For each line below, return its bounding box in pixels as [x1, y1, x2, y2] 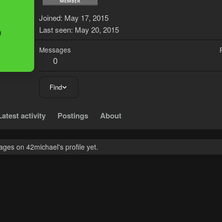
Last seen [39, 24, 71, 35]
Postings [57, 110, 88, 121]
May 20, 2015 [75, 24, 119, 35]
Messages [39, 45, 71, 55]
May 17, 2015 [64, 12, 109, 23]
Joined [39, 12, 60, 23]
